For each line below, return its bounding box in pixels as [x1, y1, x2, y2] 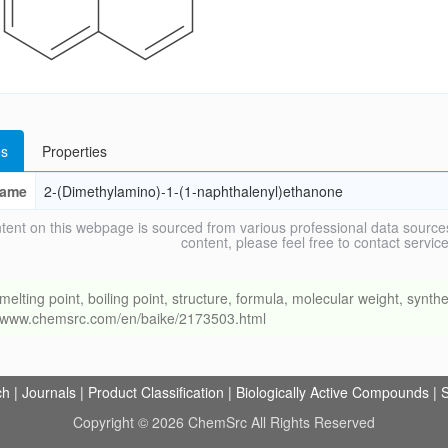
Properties [41, 141, 107, 161]
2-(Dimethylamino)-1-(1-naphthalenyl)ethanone [43, 181, 343, 201]
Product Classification [88, 382, 224, 402]
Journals [22, 382, 76, 402]
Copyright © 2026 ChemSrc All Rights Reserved [73, 412, 375, 432]
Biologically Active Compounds [236, 382, 429, 402]
